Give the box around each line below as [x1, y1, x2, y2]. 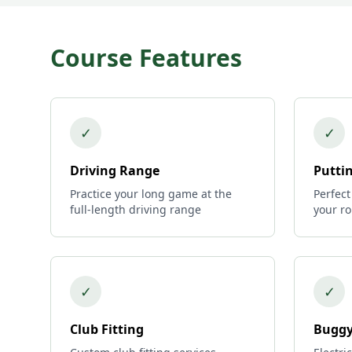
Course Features [50, 42, 242, 74]
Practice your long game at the [70, 186, 232, 201]
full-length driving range [70, 202, 201, 217]
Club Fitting [70, 321, 144, 338]
